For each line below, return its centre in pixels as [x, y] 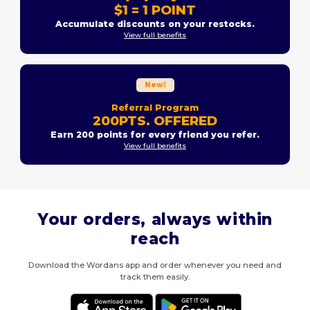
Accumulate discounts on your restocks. [155, 24]
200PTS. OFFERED [155, 120]
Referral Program [155, 107]
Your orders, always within [155, 219]
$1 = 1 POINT [155, 10]
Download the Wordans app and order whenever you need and [155, 265]
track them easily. [155, 276]
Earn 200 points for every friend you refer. [155, 134]
